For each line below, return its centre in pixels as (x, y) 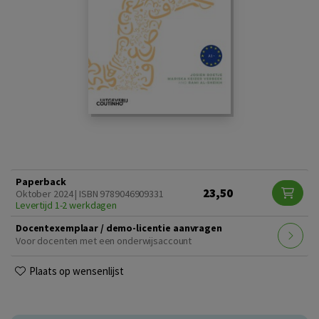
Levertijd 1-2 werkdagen (67, 205)
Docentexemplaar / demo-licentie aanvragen (119, 228)
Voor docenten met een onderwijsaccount (104, 240)
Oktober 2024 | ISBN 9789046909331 (90, 193)
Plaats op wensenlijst (77, 271)
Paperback (41, 181)
